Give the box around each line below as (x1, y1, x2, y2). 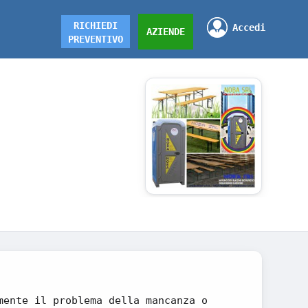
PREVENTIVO (68, 34, 123, 45)
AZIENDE (146, 26, 185, 37)
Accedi (232, 22, 265, 33)
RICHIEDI (74, 20, 118, 31)
